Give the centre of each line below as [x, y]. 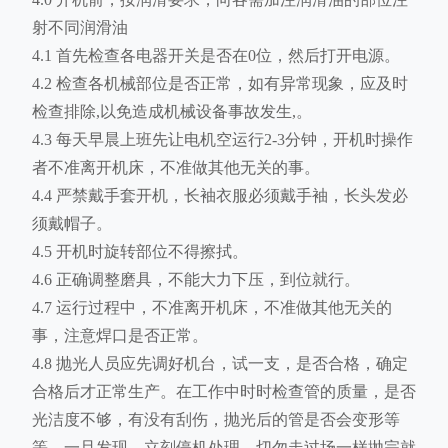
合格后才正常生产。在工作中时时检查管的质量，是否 [224, 392]
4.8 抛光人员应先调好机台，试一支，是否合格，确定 [220, 364]
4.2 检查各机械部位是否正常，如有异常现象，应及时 [220, 84]
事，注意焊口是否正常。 [120, 336]
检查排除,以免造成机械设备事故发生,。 [172, 112]
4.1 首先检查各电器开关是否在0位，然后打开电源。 [216, 56]
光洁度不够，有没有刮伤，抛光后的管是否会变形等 [216, 420]
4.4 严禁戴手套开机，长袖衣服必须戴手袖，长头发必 [220, 196]
